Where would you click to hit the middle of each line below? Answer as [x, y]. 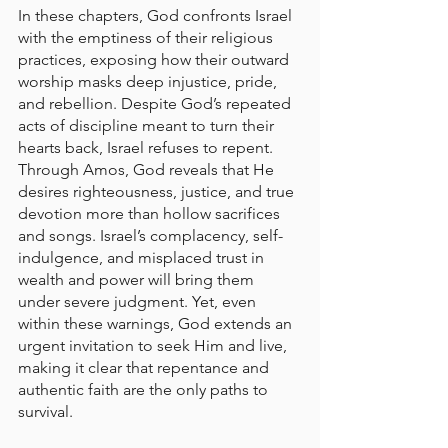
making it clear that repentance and [145, 367]
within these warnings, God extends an [157, 323]
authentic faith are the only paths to [145, 389]
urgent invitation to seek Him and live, [154, 345]
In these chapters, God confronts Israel [157, 15]
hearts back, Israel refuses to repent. [147, 147]
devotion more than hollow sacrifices [151, 213]
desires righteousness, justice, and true [158, 191]
